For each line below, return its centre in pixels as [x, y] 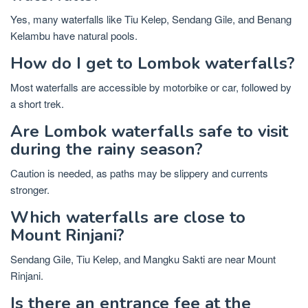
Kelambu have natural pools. [74, 35]
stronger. [30, 189]
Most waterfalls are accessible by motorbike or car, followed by [151, 87]
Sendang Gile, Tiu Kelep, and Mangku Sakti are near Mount [143, 258]
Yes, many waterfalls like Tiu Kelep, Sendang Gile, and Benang [151, 19]
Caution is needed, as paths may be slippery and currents [139, 173]
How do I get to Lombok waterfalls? [153, 63]
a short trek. [37, 103]
